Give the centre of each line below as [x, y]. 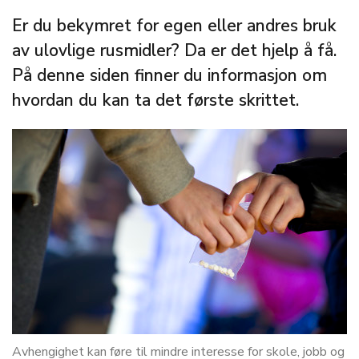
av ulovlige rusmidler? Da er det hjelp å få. [174, 50]
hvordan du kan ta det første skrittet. [155, 100]
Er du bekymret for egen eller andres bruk [174, 26]
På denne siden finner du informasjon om [169, 75]
